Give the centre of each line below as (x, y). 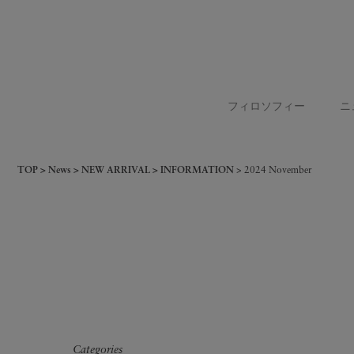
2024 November (278, 171)
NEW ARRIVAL (115, 171)
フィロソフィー (267, 107)
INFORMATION (197, 171)
